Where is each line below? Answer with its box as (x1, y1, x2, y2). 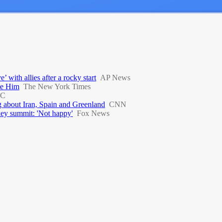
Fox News (77, 109, 110, 117)
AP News (100, 73, 130, 82)
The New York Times (23, 82, 91, 91)
